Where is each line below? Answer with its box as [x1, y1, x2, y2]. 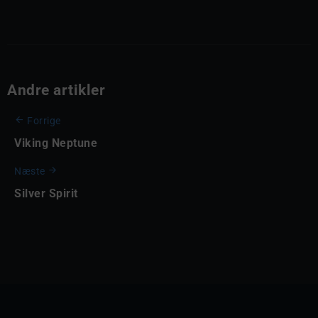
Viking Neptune [14, 136, 97, 150]
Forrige [27, 115, 61, 128]
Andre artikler [7, 82, 105, 99]
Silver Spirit [14, 186, 78, 200]
